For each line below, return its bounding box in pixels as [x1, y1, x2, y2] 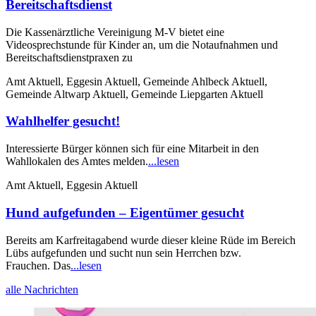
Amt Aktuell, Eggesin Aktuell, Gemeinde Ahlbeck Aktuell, [6, 75, 267, 87]
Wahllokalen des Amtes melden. [6, 155, 148, 168]
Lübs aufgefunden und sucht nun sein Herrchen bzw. [6, 246, 241, 259]
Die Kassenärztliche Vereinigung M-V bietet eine [6, 25, 224, 38]
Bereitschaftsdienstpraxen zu [6, 51, 133, 63]
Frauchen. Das [6, 259, 71, 272]
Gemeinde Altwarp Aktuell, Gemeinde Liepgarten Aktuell [6, 87, 263, 100]
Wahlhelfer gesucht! [6, 114, 120, 129]
